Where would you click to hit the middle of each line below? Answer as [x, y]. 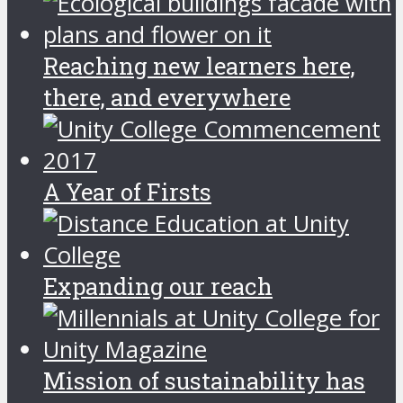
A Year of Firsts [127, 191]
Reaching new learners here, [199, 65]
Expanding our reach [158, 286]
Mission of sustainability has [204, 380]
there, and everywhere [167, 97]
